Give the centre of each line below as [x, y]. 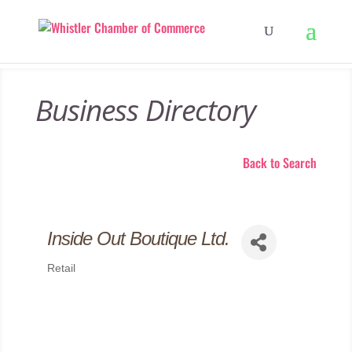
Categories [77, 280]
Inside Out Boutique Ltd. [138, 238]
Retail [61, 268]
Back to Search [280, 163]
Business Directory [145, 110]
